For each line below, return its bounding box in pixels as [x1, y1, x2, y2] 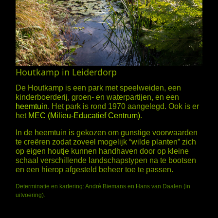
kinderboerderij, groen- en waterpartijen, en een [16, 92, 179, 101]
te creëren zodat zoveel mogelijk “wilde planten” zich [16, 137, 196, 146]
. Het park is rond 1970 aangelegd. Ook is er [48, 102, 199, 110]
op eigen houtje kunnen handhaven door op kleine [16, 146, 189, 155]
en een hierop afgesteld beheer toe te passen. [16, 165, 173, 174]
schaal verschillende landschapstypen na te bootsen [16, 156, 196, 164]
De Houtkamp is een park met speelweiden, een [16, 83, 181, 92]
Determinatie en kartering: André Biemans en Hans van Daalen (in [16, 182, 190, 190]
